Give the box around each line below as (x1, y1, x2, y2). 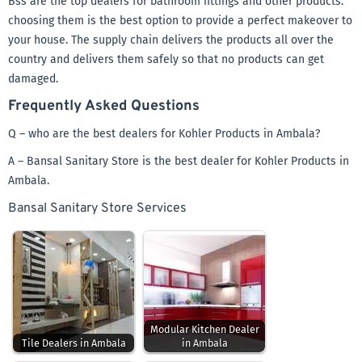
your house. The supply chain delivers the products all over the (8, 33, 334, 47)
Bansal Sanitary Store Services (8, 200, 187, 217)
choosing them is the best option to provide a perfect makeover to (8, 14, 352, 27)
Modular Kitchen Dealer (149, 323, 259, 335)
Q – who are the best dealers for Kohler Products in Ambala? (8, 127, 320, 141)
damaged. (8, 72, 58, 86)
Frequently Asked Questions (8, 97, 200, 116)
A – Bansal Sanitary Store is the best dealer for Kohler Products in (8, 154, 349, 168)
